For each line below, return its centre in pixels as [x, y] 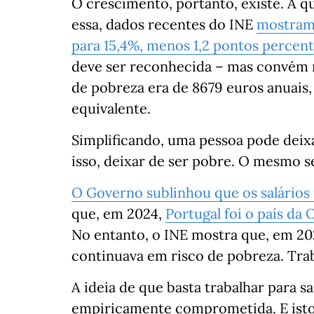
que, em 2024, [118, 213]
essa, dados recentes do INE [164, 24]
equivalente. [111, 108]
